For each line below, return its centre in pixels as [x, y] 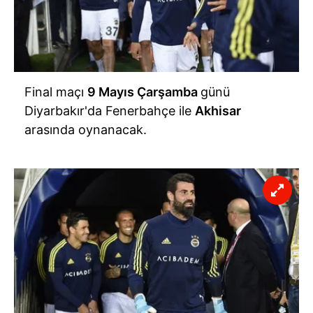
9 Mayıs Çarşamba [144, 92]
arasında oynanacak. [86, 130]
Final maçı [56, 92]
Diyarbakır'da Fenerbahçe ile [110, 111]
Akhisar [218, 111]
